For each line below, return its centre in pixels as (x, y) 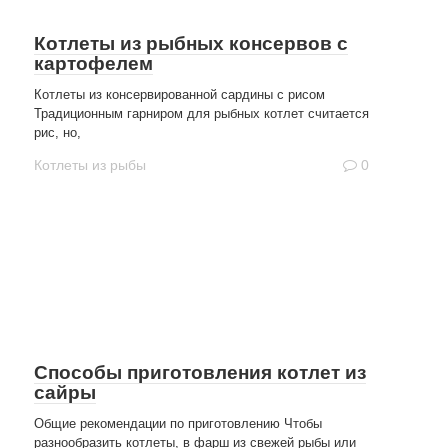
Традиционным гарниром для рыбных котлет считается (201, 113)
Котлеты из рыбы (90, 165)
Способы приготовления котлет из (200, 372)
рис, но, (57, 132)
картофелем (93, 63)
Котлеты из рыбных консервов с (191, 43)
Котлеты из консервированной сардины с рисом (179, 94)
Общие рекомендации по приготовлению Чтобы (178, 423)
